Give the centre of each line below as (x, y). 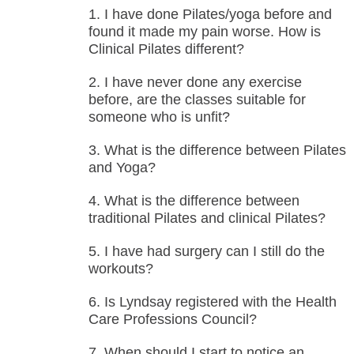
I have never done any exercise (203, 83)
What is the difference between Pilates (225, 151)
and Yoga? (122, 168)
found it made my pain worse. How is (204, 32)
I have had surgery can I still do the (214, 252)
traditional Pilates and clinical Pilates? (207, 218)
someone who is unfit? (159, 117)
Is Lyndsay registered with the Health (220, 302)
